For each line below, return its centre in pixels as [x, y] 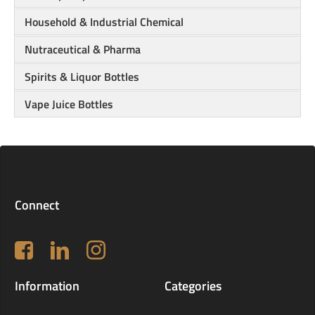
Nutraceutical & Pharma [83, 50]
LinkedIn [68, 246]
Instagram [107, 246]
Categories [193, 286]
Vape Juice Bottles [69, 104]
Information [47, 286]
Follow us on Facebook [60, 246]
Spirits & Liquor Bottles [82, 77]
